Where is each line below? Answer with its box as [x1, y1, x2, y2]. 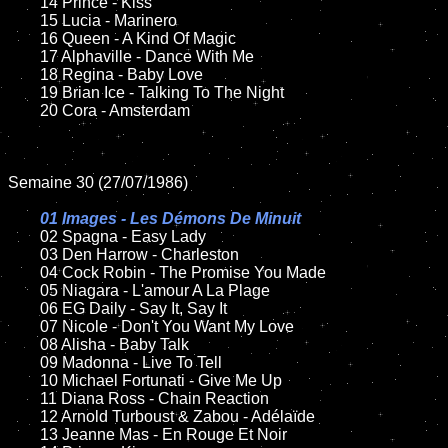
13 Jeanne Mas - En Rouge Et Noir [8, 426, 40, 443]
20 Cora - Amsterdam [8, 102, 40, 119]
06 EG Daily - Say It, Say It [8, 300, 40, 317]
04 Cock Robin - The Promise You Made [8, 264, 40, 281]
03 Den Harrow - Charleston [8, 246, 40, 263]
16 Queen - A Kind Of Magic [8, 30, 40, 47]
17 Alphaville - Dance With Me [8, 48, 40, 65]
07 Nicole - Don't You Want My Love [8, 318, 40, 335]
